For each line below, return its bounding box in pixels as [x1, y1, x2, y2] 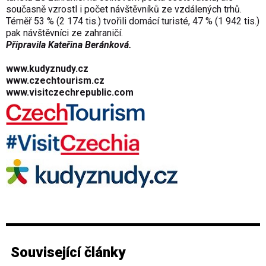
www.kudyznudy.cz [6, 63, 88, 75]
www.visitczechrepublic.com [6, 87, 134, 99]
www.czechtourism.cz [6, 75, 104, 87]
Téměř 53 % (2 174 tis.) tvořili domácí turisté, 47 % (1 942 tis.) [6, 15, 259, 27]
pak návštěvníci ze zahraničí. [6, 27, 123, 39]
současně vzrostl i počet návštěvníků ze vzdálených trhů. [6, 4, 242, 15]
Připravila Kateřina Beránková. [6, 39, 132, 51]
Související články [11, 244, 125, 261]
